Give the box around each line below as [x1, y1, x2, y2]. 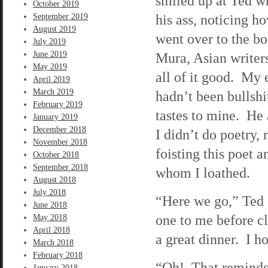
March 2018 [33, 238, 74, 247]
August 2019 [33, 25, 76, 33]
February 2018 [33, 251, 83, 260]
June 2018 [33, 200, 67, 209]
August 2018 [33, 175, 76, 184]
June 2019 [33, 50, 67, 59]
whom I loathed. [156, 165, 250, 181]
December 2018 [33, 125, 86, 134]
